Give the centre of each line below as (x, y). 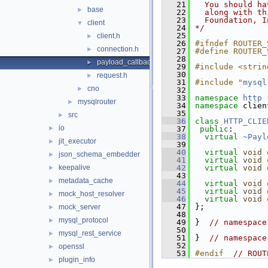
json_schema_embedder (99, 154)
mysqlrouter (97, 102)
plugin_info (77, 260)
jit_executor (77, 141)
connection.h (118, 49)
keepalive (74, 167)
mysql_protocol (83, 220)
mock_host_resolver (92, 194)
